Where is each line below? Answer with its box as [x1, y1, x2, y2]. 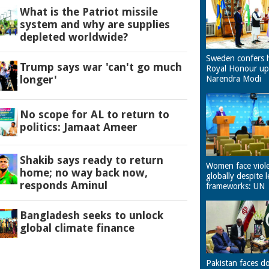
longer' [19, 73, 57, 86]
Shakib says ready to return [19, 154, 163, 167]
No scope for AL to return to [19, 108, 169, 121]
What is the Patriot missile [19, 5, 158, 18]
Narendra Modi [206, 73, 261, 83]
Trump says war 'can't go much [19, 60, 182, 73]
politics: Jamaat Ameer [19, 121, 138, 134]
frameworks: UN [206, 181, 265, 191]
